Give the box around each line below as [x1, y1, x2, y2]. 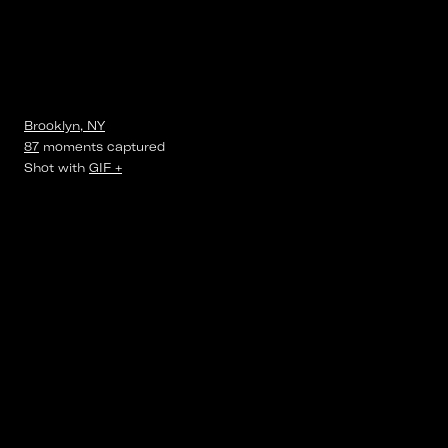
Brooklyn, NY [24, 118, 105, 133]
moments [43, 139, 103, 154]
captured [103, 139, 165, 154]
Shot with [24, 160, 85, 175]
